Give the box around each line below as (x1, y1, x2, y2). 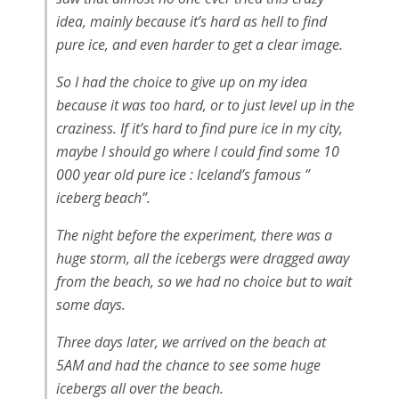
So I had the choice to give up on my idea (56, 71, 307, 92)
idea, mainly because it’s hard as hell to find (56, 11, 327, 31)
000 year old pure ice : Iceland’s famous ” (56, 164, 310, 184)
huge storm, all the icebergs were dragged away (56, 248, 349, 268)
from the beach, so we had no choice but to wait (56, 271, 352, 291)
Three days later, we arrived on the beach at (56, 331, 326, 352)
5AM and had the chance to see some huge (56, 354, 321, 375)
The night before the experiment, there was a (56, 224, 332, 245)
